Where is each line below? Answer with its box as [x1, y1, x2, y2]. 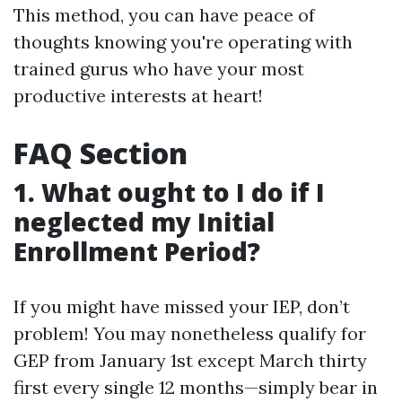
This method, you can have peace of [13, 4, 315, 26]
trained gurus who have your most [13, 57, 304, 80]
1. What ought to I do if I [13, 175, 325, 209]
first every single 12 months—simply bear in [13, 376, 378, 398]
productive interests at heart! [13, 84, 263, 107]
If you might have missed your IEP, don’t [13, 295, 350, 318]
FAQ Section [13, 134, 188, 172]
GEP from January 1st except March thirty [13, 349, 367, 371]
